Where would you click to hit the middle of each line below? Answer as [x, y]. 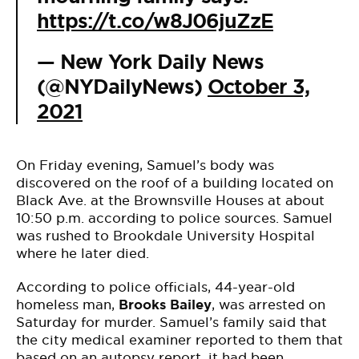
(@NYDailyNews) [122, 87]
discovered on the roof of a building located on [175, 183]
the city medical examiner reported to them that [179, 340]
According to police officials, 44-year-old [155, 287]
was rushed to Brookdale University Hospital [165, 236]
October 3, [258, 87]
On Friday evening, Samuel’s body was [145, 165]
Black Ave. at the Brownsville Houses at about [170, 200]
